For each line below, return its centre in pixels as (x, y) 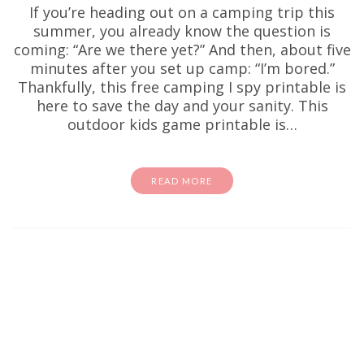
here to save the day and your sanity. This (182, 106)
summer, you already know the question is (182, 31)
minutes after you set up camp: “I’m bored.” (182, 68)
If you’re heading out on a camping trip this (182, 12)
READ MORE (182, 181)
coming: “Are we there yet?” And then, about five (182, 50)
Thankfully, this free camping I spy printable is (182, 87)
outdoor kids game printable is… (182, 124)
